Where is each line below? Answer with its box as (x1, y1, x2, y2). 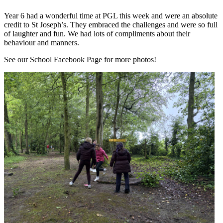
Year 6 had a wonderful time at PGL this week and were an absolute (4, 11, 218, 20)
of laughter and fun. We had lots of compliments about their (4, 29, 190, 38)
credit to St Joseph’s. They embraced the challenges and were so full (4, 20, 218, 29)
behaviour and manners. (4, 38, 79, 47)
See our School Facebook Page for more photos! (4, 55, 156, 64)
